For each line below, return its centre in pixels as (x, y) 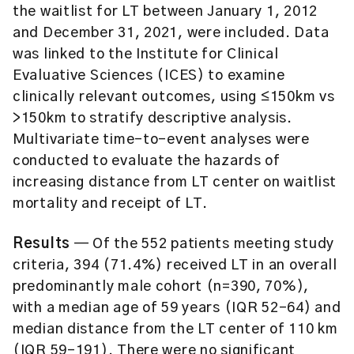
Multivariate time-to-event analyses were (161, 140)
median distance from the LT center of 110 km (175, 330)
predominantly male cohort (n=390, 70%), (161, 287)
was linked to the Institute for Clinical (146, 55)
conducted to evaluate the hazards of (147, 161)
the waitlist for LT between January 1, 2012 (165, 12)
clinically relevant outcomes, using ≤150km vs (174, 97)
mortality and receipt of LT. (111, 204)
